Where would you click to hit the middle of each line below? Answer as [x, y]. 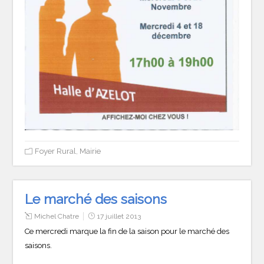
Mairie [90, 151]
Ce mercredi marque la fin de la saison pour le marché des [127, 231]
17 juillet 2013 [119, 216]
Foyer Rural [56, 151]
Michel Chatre [57, 216]
